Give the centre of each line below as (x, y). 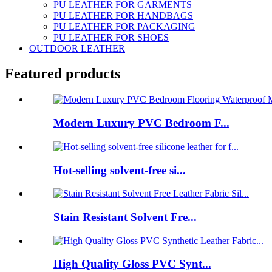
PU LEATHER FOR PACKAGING (124, 26)
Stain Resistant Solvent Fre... (125, 217)
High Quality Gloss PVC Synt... (132, 264)
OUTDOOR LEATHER (77, 48)
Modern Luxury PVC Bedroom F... (141, 123)
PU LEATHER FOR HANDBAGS (123, 15)
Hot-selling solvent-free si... (120, 170)
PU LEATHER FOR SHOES (111, 37)
